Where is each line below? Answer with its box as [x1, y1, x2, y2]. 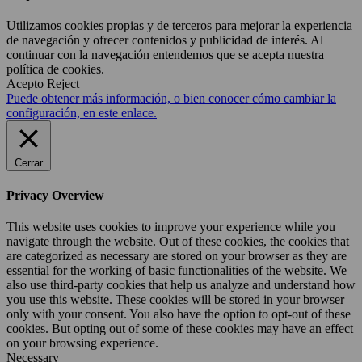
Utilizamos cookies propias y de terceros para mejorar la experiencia [6, 18, 352, 32]
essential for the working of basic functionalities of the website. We [6, 263, 347, 278]
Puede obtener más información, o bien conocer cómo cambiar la [6, 90, 336, 105]
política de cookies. [6, 61, 104, 76]
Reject [47, 76, 79, 90]
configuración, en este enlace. [6, 105, 157, 120]
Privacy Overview [6, 187, 104, 202]
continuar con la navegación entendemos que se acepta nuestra [6, 47, 324, 61]
